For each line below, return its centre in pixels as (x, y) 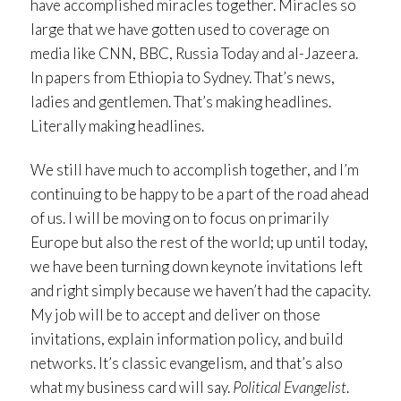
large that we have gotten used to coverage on (180, 30)
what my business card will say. (132, 388)
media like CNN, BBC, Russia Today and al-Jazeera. (194, 54)
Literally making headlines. (117, 126)
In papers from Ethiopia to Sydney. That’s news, (183, 78)
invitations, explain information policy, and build (187, 339)
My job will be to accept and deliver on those (175, 315)
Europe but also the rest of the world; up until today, (199, 243)
